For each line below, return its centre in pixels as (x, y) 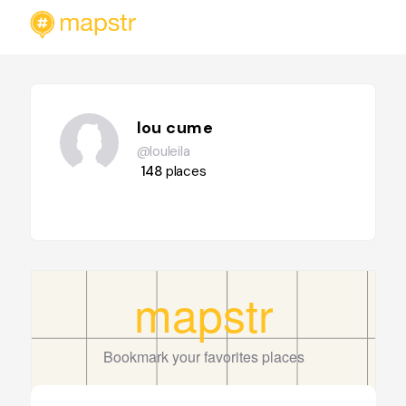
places (186, 171)
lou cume (175, 128)
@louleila (163, 151)
